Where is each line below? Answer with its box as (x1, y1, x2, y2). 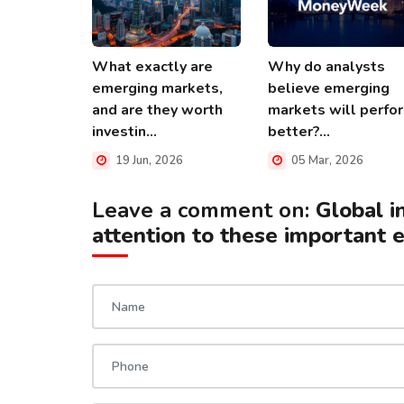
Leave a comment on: (92, 196, 316, 225)
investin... (92, 121, 157, 142)
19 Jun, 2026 (113, 151, 183, 169)
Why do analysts (268, 56, 385, 77)
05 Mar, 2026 (289, 151, 363, 169)
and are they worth (92, 99, 223, 120)
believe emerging (268, 78, 390, 98)
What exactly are (92, 56, 213, 77)
